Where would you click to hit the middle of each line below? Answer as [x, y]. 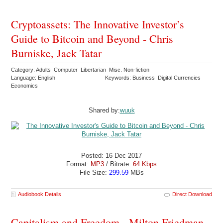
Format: [78, 164]
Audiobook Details [40, 194]
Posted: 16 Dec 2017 [111, 156]
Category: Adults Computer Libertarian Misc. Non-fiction [81, 70]
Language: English [33, 78]
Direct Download [192, 194]
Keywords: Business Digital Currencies [154, 78]
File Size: [94, 173]
